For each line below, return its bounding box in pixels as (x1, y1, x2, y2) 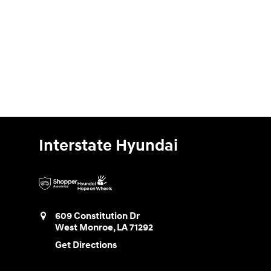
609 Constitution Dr (55, 211, 140, 223)
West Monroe (55, 222, 113, 234)
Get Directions (55, 239, 117, 251)
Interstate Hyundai (39, 135, 178, 157)
